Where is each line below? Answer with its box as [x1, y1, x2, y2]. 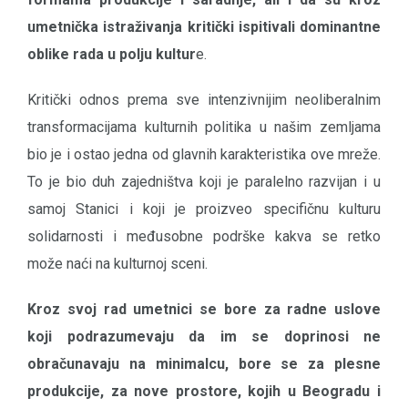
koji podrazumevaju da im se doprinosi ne [27, 328, 381, 346]
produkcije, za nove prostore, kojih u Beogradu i [27, 382, 381, 401]
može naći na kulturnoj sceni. [27, 255, 208, 273]
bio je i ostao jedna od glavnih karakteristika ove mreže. [27, 146, 381, 164]
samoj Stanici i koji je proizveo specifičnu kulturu [27, 200, 381, 219]
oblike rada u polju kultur [27, 46, 196, 64]
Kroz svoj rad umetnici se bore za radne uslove [27, 301, 381, 319]
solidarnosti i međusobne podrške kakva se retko [27, 228, 381, 246]
